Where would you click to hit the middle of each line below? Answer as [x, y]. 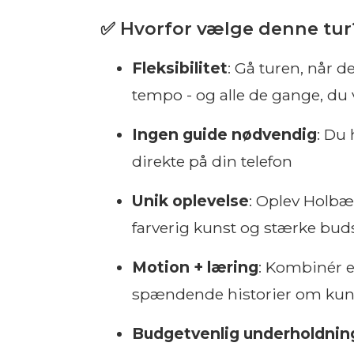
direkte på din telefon [212, 161]
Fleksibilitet [180, 68]
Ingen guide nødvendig [224, 134]
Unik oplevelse [190, 201]
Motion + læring [195, 267]
